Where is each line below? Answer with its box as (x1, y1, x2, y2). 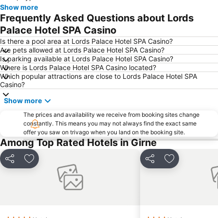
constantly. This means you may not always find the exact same (23, 119, 197, 127)
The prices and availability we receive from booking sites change (23, 110, 200, 118)
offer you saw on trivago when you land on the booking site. (23, 128, 185, 136)
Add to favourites (28, 159, 93, 169)
